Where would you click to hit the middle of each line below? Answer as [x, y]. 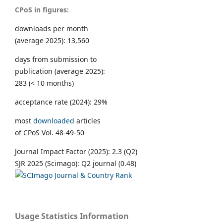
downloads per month [52, 29]
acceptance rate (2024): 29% [61, 102]
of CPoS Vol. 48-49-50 [50, 133]
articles [87, 121]
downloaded [54, 121]
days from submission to [56, 59]
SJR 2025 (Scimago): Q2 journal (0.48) [76, 164]
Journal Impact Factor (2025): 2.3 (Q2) [76, 152]
